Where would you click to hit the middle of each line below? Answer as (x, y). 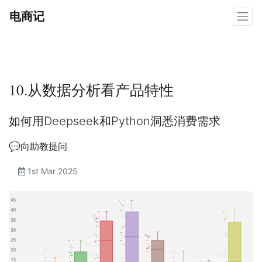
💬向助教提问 (38, 146)
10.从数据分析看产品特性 (91, 89)
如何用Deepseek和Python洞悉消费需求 (115, 121)
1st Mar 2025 (51, 171)
